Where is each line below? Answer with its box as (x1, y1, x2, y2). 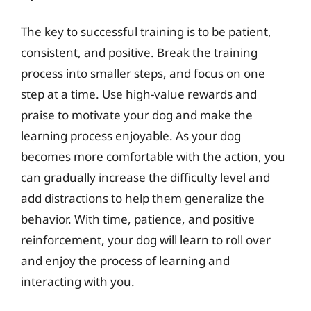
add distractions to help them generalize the (21, 190, 264, 206)
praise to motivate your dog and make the (21, 107, 253, 123)
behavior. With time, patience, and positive (21, 211, 255, 227)
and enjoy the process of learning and (21, 253, 230, 269)
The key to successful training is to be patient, (21, 24, 271, 40)
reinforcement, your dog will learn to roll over (21, 232, 271, 248)
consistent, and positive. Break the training (21, 44, 258, 60)
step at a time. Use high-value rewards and (21, 86, 257, 102)
